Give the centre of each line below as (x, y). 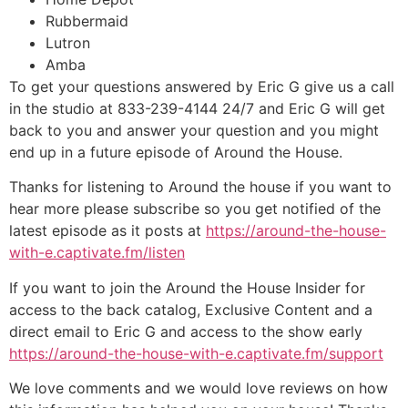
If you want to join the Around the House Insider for (187, 287)
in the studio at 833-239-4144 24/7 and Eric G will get (197, 108)
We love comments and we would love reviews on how (199, 388)
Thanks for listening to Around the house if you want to (200, 187)
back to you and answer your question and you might (194, 130)
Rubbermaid (87, 20)
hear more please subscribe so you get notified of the (195, 209)
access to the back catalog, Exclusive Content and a (191, 309)
